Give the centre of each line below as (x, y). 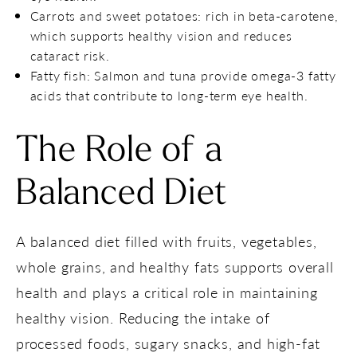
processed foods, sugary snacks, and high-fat (169, 343)
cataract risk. (70, 55)
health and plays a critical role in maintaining (167, 292)
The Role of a (120, 151)
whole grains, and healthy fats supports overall (175, 266)
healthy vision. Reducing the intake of (143, 317)
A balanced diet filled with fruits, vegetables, (167, 241)
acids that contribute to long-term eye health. (169, 95)
